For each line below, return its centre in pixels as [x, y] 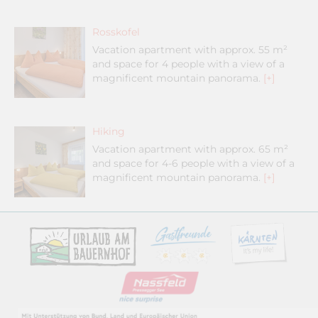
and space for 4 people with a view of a [188, 64]
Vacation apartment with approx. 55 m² [190, 50]
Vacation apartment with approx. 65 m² [190, 149]
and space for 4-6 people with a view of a [193, 164]
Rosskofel [116, 32]
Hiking [109, 132]
